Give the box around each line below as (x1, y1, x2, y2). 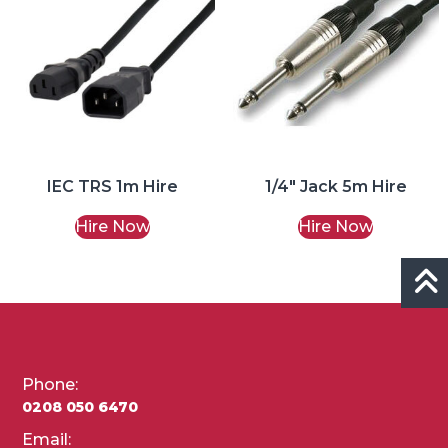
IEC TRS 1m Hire (46, 176, 178, 196)
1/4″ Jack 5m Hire (264, 176, 407, 196)
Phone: (21, 374, 78, 394)
